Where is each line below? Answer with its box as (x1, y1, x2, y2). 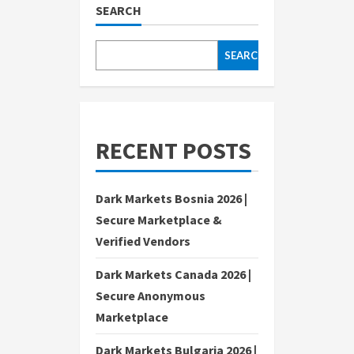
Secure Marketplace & (96, 212, 222, 228)
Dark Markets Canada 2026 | (96, 266, 251, 283)
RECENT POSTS (96, 135, 251, 166)
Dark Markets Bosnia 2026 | (96, 190, 247, 207)
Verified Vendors (96, 233, 190, 250)
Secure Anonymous (96, 288, 205, 304)
